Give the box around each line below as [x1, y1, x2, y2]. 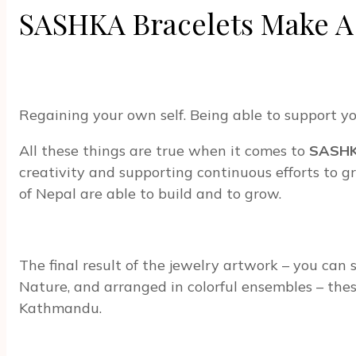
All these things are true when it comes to [19, 141, 309, 160]
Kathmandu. [19, 298, 102, 317]
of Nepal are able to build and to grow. [19, 184, 281, 203]
